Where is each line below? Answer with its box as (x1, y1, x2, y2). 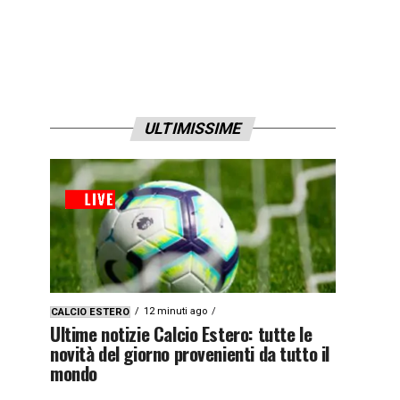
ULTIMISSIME (142, 119, 244, 137)
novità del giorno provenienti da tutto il (50, 338, 329, 367)
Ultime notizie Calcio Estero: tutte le (50, 319, 312, 347)
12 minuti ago (144, 304, 207, 317)
